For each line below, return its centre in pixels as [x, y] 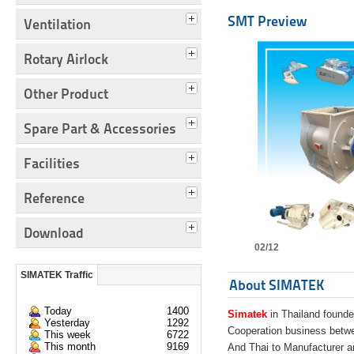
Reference [54, 198]
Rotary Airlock [66, 59]
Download [54, 233]
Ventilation [57, 24]
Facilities [52, 164]
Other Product [66, 94]
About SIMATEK [277, 285]
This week [68, 335]
